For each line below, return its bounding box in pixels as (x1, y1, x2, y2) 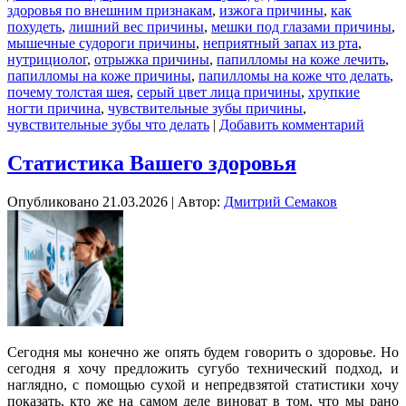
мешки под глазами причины (211, 19, 391, 35)
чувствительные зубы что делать (7, 117, 209, 133)
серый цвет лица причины (137, 84, 301, 101)
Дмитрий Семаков (224, 194, 337, 210)
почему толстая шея (7, 84, 130, 101)
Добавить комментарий (219, 117, 364, 133)
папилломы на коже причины (7, 68, 191, 84)
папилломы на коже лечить (217, 52, 385, 68)
